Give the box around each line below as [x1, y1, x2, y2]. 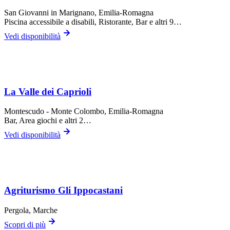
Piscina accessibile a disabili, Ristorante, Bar [4, 17, 147, 26]
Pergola [4, 205, 29, 215]
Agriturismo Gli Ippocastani [4, 185, 123, 196]
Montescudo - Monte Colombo [4, 107, 104, 116]
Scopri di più [4, 220, 46, 229]
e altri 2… [57, 116, 91, 125]
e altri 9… [147, 17, 182, 26]
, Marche [29, 205, 57, 215]
